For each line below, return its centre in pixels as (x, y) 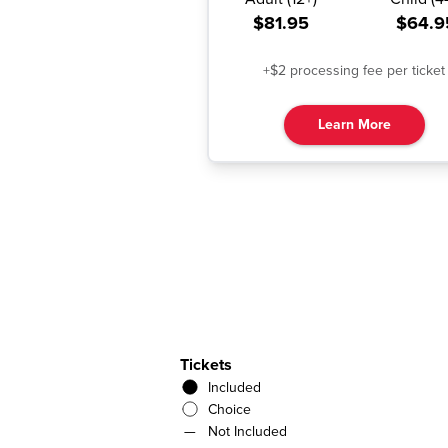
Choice (229, 410)
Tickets (206, 365)
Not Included (247, 432)
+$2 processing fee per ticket (354, 71)
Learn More (354, 125)
